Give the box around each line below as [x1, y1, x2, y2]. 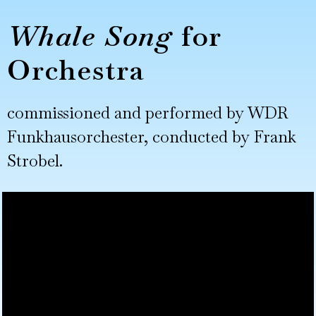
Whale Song [7, 17, 173, 54]
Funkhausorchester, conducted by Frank [7, 126, 296, 147]
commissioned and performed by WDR [7, 102, 288, 123]
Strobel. [7, 150, 63, 171]
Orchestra [7, 51, 146, 88]
